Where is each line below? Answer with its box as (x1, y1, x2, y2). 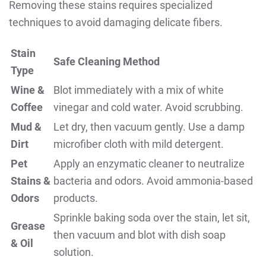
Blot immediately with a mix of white (53, 84, 224, 97)
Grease (11, 220, 45, 233)
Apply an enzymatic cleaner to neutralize (53, 157, 245, 170)
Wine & (11, 84, 45, 97)
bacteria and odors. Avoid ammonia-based (53, 175, 253, 188)
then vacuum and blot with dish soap (53, 229, 226, 242)
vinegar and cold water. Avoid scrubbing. (53, 101, 243, 114)
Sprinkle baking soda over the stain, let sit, (53, 211, 250, 224)
